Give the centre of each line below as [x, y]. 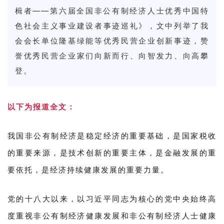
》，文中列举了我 [174, 25]
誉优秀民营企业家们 [55, 55]
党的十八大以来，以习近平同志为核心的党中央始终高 [112, 198]
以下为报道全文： [41, 106]
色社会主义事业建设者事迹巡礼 [77, 25]
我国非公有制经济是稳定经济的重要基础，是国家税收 [112, 135]
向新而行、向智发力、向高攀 [152, 55]
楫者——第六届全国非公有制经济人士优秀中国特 [112, 10]
